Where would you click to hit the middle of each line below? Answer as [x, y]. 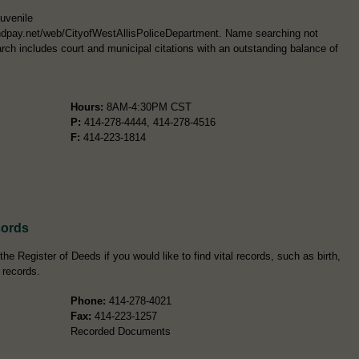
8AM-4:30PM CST [147, 107]
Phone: [88, 301]
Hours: [87, 107]
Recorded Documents [120, 331]
